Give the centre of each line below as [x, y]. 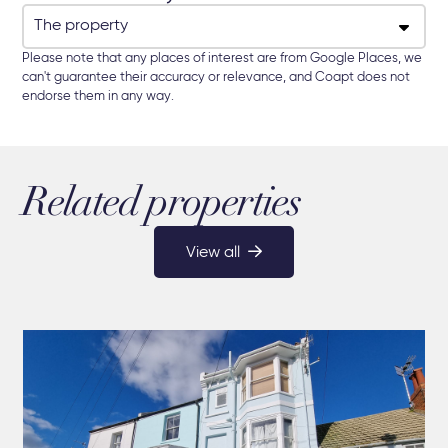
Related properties [161, 206]
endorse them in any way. [98, 97]
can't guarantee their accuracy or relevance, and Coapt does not [216, 78]
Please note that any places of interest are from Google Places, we [222, 59]
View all [213, 253]
